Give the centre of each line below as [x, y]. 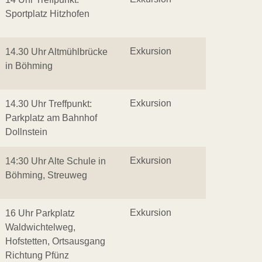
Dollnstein [26, 132]
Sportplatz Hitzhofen [47, 14]
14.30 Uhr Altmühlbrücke [56, 52]
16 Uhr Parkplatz [40, 213]
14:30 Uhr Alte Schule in [56, 161]
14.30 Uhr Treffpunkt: [49, 104]
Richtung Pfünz [37, 255]
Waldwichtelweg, [40, 227]
